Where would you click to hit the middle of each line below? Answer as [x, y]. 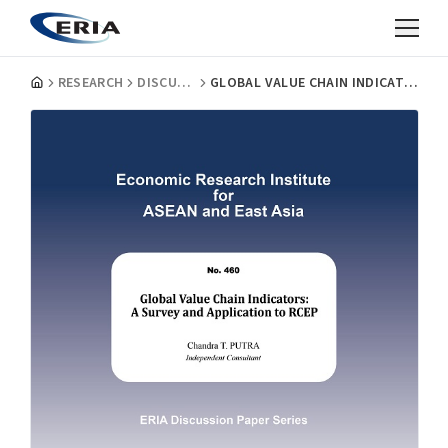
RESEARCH [90, 83]
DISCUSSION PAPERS [184, 83]
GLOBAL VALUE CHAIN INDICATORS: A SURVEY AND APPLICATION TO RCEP [411, 83]
